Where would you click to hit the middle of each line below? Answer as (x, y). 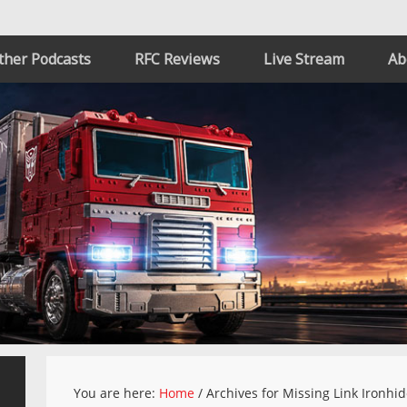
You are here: (117, 393)
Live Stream (304, 59)
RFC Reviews (177, 59)
